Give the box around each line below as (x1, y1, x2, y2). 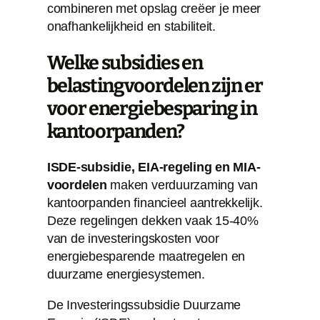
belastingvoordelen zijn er (46, 74, 263, 97)
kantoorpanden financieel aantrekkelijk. (46, 195, 263, 210)
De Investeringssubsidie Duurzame (46, 297, 241, 312)
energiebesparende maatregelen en (46, 249, 246, 264)
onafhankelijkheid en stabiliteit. (46, 19, 216, 34)
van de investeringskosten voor (46, 231, 219, 246)
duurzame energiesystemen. (46, 266, 205, 281)
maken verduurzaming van (106, 177, 258, 192)
